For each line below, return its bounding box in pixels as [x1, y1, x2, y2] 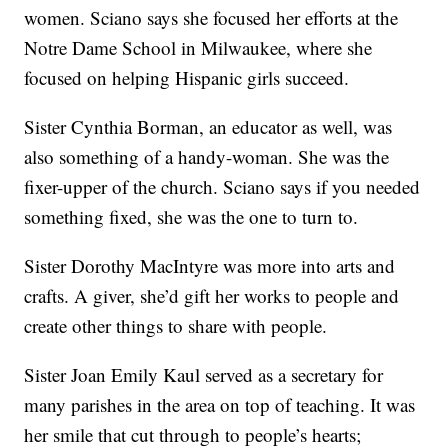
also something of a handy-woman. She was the [24, 144, 390, 170]
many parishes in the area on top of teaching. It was [24, 392, 416, 418]
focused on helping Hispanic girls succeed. [24, 65, 350, 91]
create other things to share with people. [24, 313, 328, 339]
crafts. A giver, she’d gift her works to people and [24, 283, 400, 309]
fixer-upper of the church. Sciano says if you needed [24, 174, 421, 200]
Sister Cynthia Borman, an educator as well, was [24, 114, 393, 140]
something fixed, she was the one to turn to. [24, 204, 359, 230]
